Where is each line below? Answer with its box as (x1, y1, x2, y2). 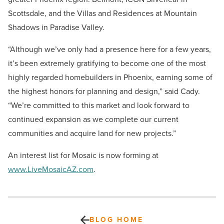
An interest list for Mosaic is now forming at (8, 149, 158, 161)
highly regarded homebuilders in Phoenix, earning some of (8, 71, 212, 83)
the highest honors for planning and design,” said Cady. (8, 85, 200, 97)
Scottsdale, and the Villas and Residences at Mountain (8, 7, 197, 19)
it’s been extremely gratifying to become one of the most (8, 57, 206, 69)
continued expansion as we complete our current (8, 113, 178, 125)
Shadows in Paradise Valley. (8, 21, 104, 33)
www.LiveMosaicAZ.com (8, 163, 93, 175)
